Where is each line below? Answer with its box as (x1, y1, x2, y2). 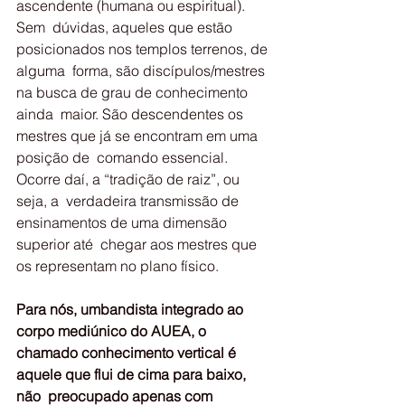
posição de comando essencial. (16, 148, 231, 166)
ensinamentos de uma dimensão (16, 213, 231, 231)
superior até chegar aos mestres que (16, 235, 260, 253)
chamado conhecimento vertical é (16, 344, 240, 362)
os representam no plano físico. (16, 257, 219, 275)
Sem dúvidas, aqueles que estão (16, 18, 236, 36)
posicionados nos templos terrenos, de (16, 40, 271, 58)
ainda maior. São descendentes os (16, 105, 247, 123)
